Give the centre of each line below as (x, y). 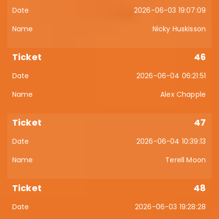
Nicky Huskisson (179, 29)
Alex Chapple (183, 94)
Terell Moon (186, 160)
